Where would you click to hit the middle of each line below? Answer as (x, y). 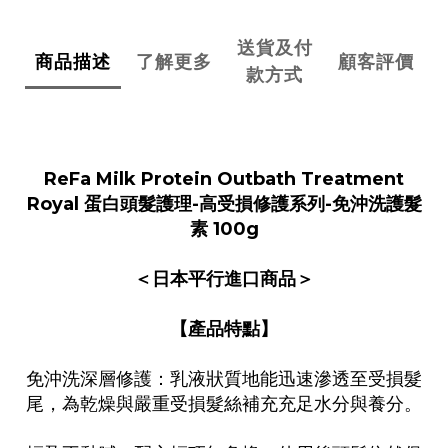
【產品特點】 (224, 329)
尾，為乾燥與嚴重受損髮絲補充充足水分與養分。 (224, 404)
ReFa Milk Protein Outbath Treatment (224, 179)
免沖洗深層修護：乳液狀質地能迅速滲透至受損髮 (224, 379)
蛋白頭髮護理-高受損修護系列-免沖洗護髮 (252, 204)
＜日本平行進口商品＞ (224, 279)
